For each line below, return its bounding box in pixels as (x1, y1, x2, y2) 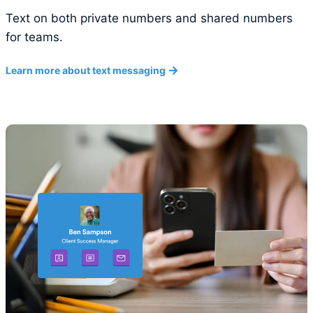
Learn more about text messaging (6, 64, 166, 76)
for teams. (6, 29, 63, 44)
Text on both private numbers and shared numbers (6, 10, 293, 25)
